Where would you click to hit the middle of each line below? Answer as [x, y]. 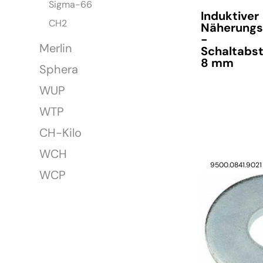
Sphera [59, 70]
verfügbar [226, 110]
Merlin [56, 48]
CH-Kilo [61, 133]
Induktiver [230, 16]
